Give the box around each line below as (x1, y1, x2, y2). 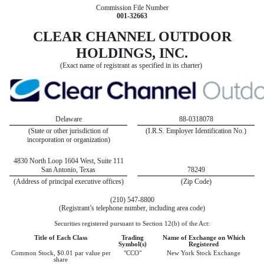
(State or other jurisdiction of (28, 127, 108, 136)
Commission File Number (95, 4, 169, 12)
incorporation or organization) (27, 136, 110, 144)
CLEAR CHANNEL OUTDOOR (32, 29, 232, 45)
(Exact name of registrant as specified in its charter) (60, 61, 204, 70)
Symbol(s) (118, 241, 147, 248)
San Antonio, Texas (41, 166, 95, 174)
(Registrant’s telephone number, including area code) (59, 204, 205, 213)
